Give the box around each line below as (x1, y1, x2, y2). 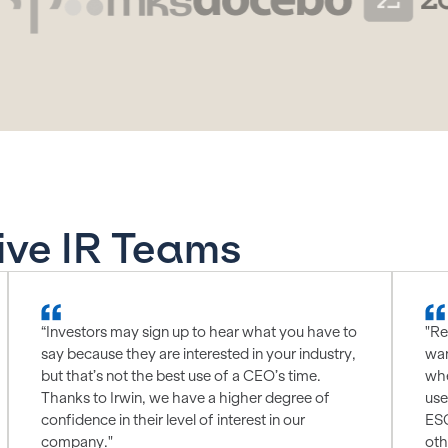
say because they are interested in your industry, (41, 346, 356, 363)
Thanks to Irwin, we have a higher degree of (41, 390, 330, 407)
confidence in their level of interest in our (41, 412, 305, 429)
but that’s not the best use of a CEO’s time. (41, 368, 321, 385)
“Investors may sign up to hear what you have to (41, 324, 357, 341)
